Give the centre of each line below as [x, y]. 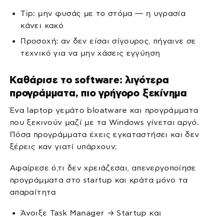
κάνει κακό [42, 26]
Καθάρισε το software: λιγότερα [89, 79]
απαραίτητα [33, 192]
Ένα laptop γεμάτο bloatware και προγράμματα [104, 110]
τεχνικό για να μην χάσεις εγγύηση [90, 53]
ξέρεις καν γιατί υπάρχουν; [63, 147]
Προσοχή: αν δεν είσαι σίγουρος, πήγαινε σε [108, 41]
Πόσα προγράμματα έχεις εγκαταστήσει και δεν [105, 135]
